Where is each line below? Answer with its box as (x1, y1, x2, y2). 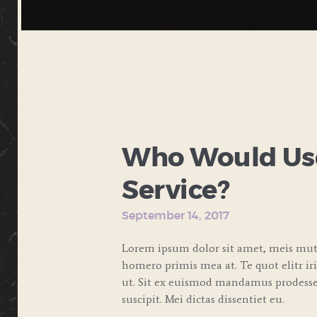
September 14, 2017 (122, 210, 229, 222)
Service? (122, 178, 230, 204)
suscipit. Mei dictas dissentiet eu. (122, 292, 284, 306)
